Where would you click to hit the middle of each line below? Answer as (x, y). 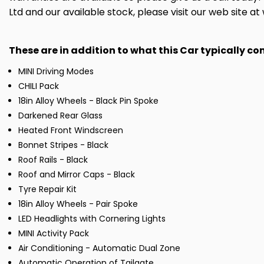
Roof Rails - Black (53, 160)
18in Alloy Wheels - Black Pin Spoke (88, 101)
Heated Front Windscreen (71, 131)
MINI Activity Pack (54, 234)
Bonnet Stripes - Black (63, 145)
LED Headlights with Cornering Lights (92, 219)
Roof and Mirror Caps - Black (77, 175)
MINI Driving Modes (56, 72)
